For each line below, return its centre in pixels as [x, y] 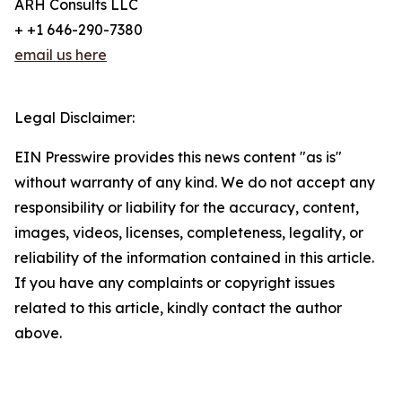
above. [38, 333]
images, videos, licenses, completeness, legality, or [189, 233]
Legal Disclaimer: [74, 118]
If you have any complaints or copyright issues [175, 283]
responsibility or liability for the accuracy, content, [187, 208]
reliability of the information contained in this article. [194, 258]
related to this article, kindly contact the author [178, 308]
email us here [61, 55]
